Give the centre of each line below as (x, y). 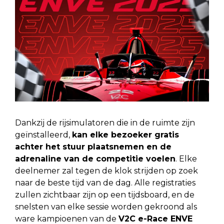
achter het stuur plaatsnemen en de (93, 147)
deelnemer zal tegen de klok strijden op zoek (106, 171)
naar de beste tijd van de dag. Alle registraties (105, 183)
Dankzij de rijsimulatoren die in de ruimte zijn (105, 123)
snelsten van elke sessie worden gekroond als (106, 207)
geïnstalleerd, (43, 135)
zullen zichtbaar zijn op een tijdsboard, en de (105, 195)
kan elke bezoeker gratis (125, 135)
